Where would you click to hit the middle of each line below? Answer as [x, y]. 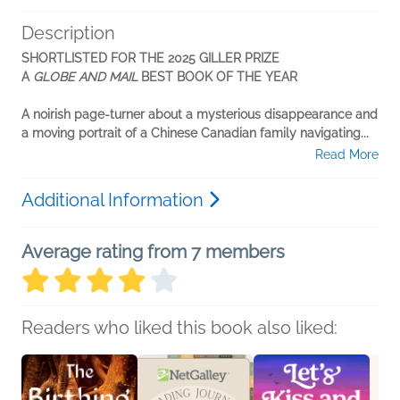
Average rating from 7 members [153, 252]
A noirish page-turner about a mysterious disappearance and [200, 115]
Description [68, 33]
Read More [347, 155]
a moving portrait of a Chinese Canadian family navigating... [195, 133]
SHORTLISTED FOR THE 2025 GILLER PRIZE [150, 58]
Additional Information [115, 200]
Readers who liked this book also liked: [179, 328]
